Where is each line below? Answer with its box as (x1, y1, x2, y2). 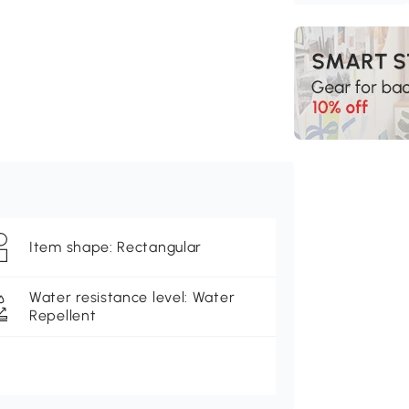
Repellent (29, 307, 97, 325)
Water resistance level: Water (29, 288, 236, 307)
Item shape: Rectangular (29, 238, 203, 257)
